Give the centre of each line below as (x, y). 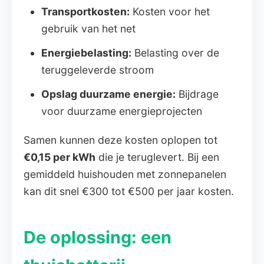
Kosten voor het (170, 11)
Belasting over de (175, 53)
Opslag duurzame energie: (108, 94)
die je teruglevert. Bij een (157, 157)
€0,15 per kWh (60, 157)
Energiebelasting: (86, 53)
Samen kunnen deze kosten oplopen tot (121, 140)
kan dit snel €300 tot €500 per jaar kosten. (129, 191)
